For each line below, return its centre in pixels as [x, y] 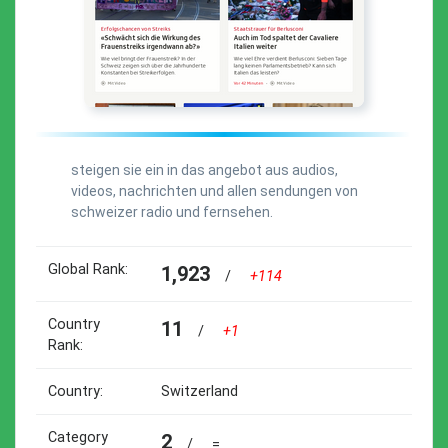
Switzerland [199, 391]
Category [78, 437]
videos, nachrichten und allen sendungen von [214, 191]
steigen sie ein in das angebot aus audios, [204, 170]
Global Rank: [88, 269]
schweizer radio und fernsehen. [172, 212]
